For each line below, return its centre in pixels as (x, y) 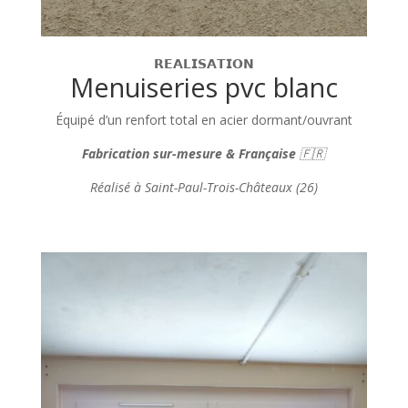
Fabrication (116, 153)
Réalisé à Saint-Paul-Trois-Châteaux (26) (204, 187)
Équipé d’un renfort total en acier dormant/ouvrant (204, 119)
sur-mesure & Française (225, 153)
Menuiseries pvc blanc (204, 87)
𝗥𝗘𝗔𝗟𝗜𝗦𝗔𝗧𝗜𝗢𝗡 (204, 63)
